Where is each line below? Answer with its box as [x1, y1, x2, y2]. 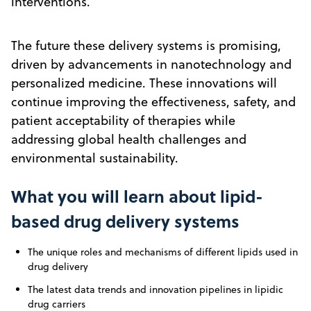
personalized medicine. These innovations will [11, 74, 277, 92]
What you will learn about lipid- [11, 183, 263, 208]
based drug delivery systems [11, 208, 239, 233]
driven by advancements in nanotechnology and [11, 55, 292, 73]
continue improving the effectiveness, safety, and [11, 92, 296, 110]
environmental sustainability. [11, 149, 178, 167]
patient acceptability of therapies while [11, 111, 235, 129]
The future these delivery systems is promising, [11, 36, 281, 54]
